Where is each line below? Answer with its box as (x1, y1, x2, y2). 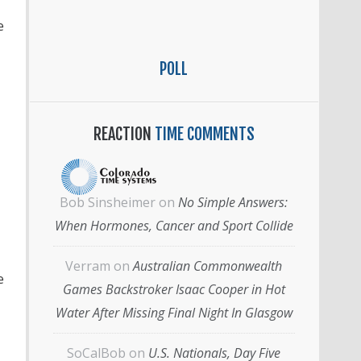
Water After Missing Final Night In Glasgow (55, 303, 293, 322)
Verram (65, 256, 110, 275)
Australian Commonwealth (133, 256, 282, 275)
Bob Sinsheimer (60, 193, 156, 211)
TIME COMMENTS (151, 123, 255, 144)
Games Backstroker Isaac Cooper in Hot (62, 280, 285, 298)
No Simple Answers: (178, 193, 288, 211)
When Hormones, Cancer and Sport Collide (54, 216, 293, 234)
